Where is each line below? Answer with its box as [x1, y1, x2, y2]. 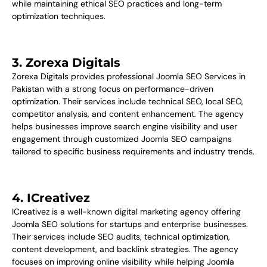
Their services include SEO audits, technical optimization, [12, 231, 230, 243]
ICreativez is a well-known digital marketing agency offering [12, 206, 241, 218]
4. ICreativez [12, 191, 90, 206]
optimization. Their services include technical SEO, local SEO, [12, 95, 243, 107]
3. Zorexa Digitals [12, 55, 120, 70]
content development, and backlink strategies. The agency [12, 244, 238, 255]
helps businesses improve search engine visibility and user [12, 120, 237, 132]
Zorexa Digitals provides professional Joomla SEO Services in [12, 70, 246, 82]
